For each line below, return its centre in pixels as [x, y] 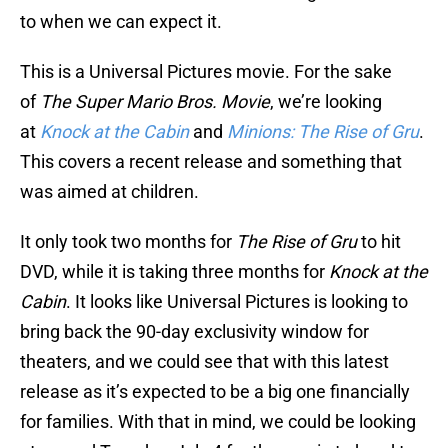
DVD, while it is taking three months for [174, 272]
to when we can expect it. [121, 22]
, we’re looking [326, 102]
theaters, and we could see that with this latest [204, 362]
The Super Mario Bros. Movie [155, 102]
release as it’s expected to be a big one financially [215, 392]
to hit [379, 242]
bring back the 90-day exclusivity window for [194, 332]
